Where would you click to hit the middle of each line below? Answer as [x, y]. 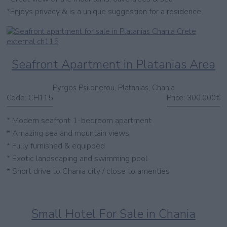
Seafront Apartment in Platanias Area [113, 64]
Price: [176, 98]
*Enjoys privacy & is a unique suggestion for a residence [104, 11]
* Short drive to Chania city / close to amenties [88, 171]
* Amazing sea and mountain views [68, 133]
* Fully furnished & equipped [56, 146]
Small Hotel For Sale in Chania [113, 214]
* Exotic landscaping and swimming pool [77, 158]
